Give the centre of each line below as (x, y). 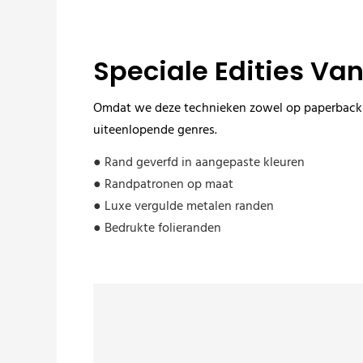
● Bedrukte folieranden (157, 229)
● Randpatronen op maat (163, 185)
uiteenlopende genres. (155, 130)
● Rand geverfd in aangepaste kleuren (199, 163)
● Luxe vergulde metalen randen (183, 207)
